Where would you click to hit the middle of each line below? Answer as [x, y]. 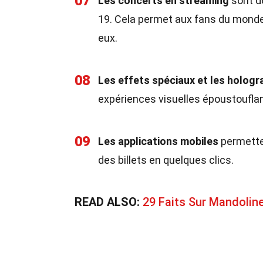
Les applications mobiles [158, 141]
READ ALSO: [109, 202]
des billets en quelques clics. [166, 160]
